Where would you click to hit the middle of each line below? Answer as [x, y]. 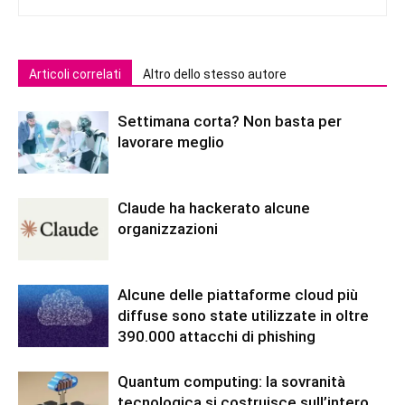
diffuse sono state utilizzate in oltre [243, 315]
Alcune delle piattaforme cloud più [238, 294]
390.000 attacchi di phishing [217, 336]
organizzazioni [168, 228]
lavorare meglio [171, 141]
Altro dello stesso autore [215, 74]
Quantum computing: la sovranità [231, 381]
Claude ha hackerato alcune [214, 207]
